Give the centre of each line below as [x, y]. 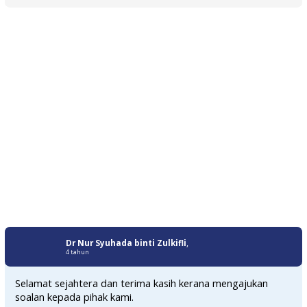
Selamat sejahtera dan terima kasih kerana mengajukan [142, 283]
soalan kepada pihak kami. [75, 297]
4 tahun [77, 252]
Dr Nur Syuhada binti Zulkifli [126, 242]
